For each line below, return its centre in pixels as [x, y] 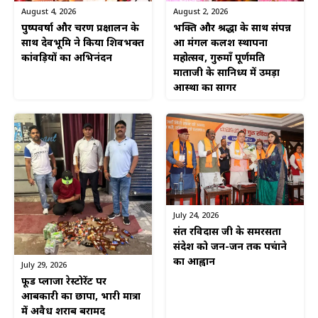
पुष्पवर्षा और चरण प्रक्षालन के [80, 29]
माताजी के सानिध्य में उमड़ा [226, 74]
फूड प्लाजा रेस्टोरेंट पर [64, 283]
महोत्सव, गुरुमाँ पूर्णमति [219, 59]
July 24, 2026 [196, 216]
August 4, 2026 [49, 12]
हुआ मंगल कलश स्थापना [220, 44]
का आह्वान [194, 263]
